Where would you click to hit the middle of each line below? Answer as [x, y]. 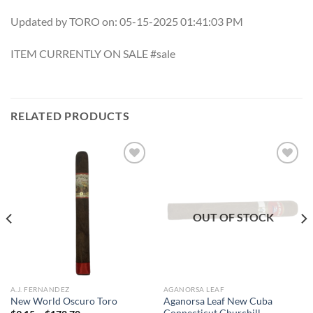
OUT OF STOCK [233, 217]
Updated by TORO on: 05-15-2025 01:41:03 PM [127, 22]
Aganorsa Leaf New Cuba [218, 301]
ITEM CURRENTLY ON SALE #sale [93, 54]
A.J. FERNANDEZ [40, 289]
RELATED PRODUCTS [70, 115]
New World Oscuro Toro [64, 301]
